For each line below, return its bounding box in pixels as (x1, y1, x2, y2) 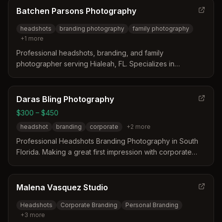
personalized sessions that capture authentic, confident (16, 70, 198, 79)
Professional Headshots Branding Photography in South (16, 137, 198, 145)
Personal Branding (125, 201, 178, 209)
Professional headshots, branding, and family (16, 49, 164, 57)
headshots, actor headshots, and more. (16, 159, 144, 167)
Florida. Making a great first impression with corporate (16, 148, 192, 156)
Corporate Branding (60, 201, 117, 209)
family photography (132, 25, 189, 32)
